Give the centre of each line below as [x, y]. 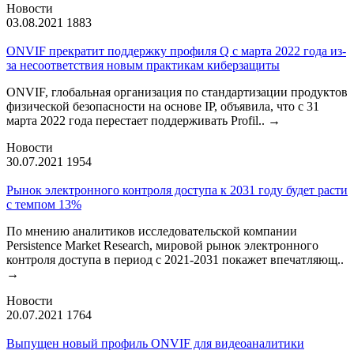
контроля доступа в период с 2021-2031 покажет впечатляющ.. [175, 259]
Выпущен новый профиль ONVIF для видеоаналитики [155, 343]
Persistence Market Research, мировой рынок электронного [162, 245]
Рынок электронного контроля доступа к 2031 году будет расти [177, 190]
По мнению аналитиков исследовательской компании [152, 231]
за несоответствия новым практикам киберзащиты [143, 65]
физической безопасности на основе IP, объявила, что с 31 [163, 106]
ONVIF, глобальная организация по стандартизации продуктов [177, 92]
